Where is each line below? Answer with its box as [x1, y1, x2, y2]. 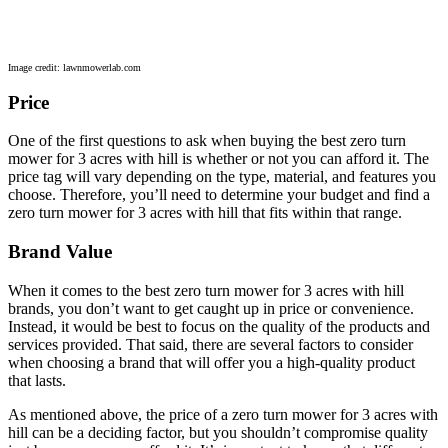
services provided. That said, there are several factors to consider [8, 335, 413, 353]
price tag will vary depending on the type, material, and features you [8, 168, 436, 186]
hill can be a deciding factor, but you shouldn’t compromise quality [8, 423, 428, 441]
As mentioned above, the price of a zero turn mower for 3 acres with [8, 405, 438, 423]
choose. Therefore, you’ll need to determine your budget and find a [8, 186, 430, 204]
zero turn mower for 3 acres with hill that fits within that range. [8, 204, 402, 222]
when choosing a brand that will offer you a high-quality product [8, 353, 415, 371]
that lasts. [8, 371, 66, 389]
